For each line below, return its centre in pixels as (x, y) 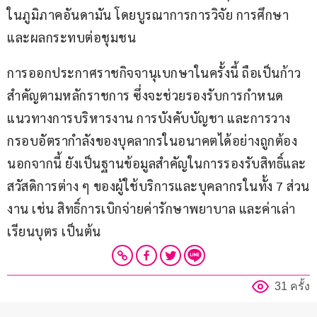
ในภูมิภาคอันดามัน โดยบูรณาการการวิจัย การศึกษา (150, 15)
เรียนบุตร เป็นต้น (54, 231)
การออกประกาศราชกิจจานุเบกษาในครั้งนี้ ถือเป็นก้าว (154, 73)
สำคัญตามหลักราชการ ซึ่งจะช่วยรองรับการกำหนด (145, 96)
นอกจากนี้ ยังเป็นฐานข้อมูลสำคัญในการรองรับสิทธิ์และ (157, 163)
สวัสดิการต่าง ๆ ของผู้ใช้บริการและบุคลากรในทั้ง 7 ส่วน (158, 186)
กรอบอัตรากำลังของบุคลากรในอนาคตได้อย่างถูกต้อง (154, 141)
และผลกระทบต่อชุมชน (71, 38)
